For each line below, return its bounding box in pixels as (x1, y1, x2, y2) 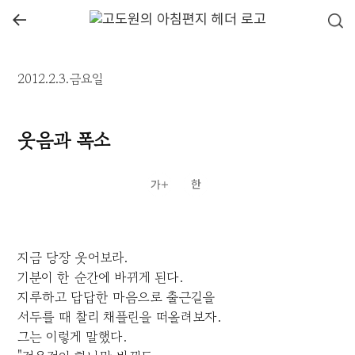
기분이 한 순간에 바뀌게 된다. (17, 267, 184, 288)
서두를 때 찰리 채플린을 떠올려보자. (17, 307, 222, 327)
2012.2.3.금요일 (17, 69, 104, 89)
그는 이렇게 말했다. (17, 326, 128, 347)
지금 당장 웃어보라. (17, 247, 128, 268)
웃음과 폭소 (17, 126, 111, 155)
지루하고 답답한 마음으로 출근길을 (17, 287, 216, 307)
